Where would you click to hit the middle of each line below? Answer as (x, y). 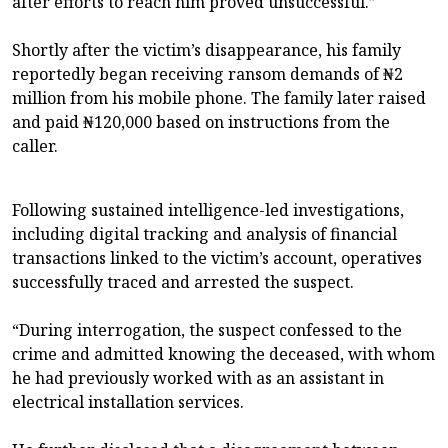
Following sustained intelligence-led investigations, (208, 210)
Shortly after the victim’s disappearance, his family (206, 50)
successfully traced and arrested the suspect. (183, 282)
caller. (35, 146)
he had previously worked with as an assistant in (198, 378)
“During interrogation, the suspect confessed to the (207, 330)
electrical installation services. (128, 402)
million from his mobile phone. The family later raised (219, 98)
